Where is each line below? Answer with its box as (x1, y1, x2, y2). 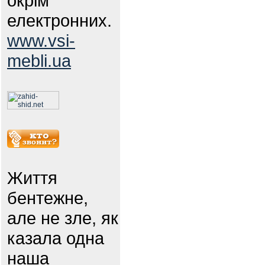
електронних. (7, 11, 112, 30)
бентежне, (7, 188, 88, 208)
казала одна (7, 228, 104, 248)
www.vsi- (7, 31, 75, 50)
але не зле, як (7, 208, 118, 228)
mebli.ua (7, 51, 71, 70)
